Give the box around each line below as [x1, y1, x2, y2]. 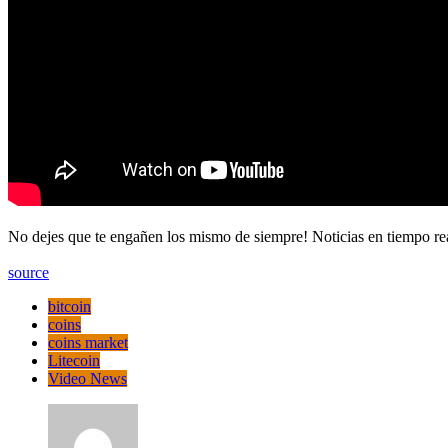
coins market [48, 333, 128, 351]
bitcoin [48, 297, 91, 315]
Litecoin [48, 351, 100, 369]
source [8, 263, 49, 281]
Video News [48, 369, 127, 387]
